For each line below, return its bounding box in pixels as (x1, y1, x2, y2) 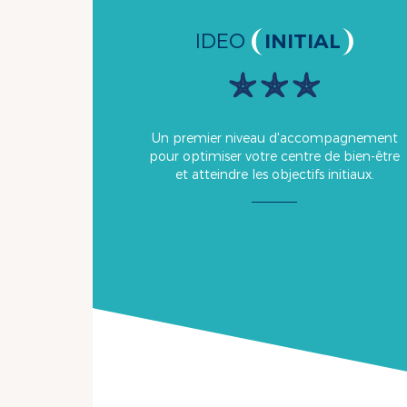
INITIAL (264, 29, 341, 55)
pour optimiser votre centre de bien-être (149, 148, 400, 165)
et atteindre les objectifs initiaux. (174, 166, 374, 184)
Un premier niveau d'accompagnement (151, 130, 398, 147)
